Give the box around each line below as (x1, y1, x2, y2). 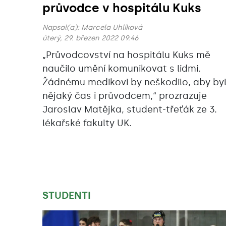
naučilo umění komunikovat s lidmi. (42, 63, 201, 75)
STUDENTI (42, 189, 91, 202)
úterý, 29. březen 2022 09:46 (42, 34, 139, 43)
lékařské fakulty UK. (42, 118, 132, 129)
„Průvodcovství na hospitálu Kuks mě (42, 49, 210, 61)
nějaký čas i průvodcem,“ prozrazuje (42, 90, 207, 102)
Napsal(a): (42, 23, 81, 32)
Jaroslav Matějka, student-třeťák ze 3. (42, 104, 217, 116)
